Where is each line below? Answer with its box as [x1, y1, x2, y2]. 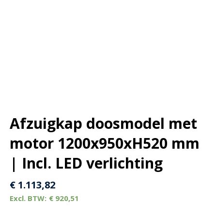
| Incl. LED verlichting [10, 153, 163, 173]
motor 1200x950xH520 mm [10, 133, 200, 153]
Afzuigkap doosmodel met [10, 113, 197, 133]
